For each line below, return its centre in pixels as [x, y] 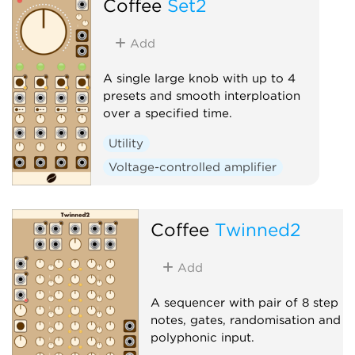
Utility [126, 143]
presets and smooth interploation [201, 95]
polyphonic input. [202, 337]
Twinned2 [257, 229]
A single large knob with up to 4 [199, 78]
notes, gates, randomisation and [245, 320]
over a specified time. [167, 113]
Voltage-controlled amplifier [193, 167]
